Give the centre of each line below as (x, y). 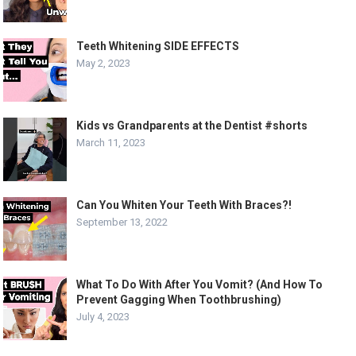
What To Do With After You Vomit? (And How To (200, 284)
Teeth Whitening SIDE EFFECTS (158, 46)
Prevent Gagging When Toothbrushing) (179, 299)
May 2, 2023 (104, 63)
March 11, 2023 (111, 142)
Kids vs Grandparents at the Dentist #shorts (192, 125)
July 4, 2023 (103, 316)
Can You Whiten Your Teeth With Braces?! (184, 205)
